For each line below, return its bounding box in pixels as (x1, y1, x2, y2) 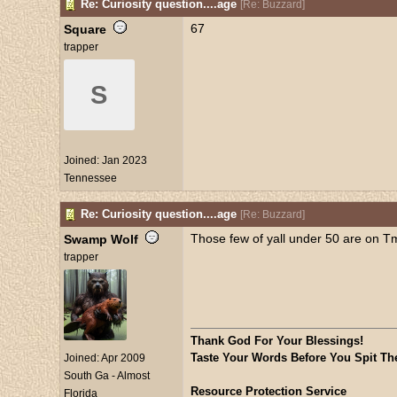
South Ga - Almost (63, 370, 150, 382)
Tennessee (63, 172, 117, 184)
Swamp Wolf (63, 232, 138, 246)
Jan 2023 (101, 154, 147, 167)
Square (63, 22, 106, 36)
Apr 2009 (100, 352, 145, 364)
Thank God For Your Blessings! (190, 334, 363, 347)
